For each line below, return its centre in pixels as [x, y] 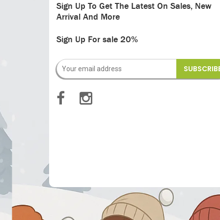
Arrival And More [88, 17]
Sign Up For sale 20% [97, 39]
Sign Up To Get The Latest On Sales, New [134, 6]
